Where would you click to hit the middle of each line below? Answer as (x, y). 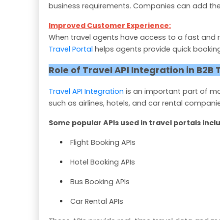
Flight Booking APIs (103, 143)
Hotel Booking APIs (103, 162)
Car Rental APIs (97, 202)
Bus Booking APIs (100, 182)
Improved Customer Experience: (110, 26)
